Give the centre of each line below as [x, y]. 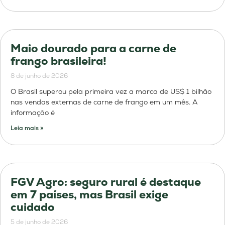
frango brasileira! [59, 61]
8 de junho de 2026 [39, 76]
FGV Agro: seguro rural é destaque [106, 182]
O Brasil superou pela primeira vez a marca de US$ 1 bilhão [111, 91]
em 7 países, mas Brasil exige [89, 194]
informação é [33, 112]
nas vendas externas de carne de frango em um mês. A [104, 102]
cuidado [33, 207]
